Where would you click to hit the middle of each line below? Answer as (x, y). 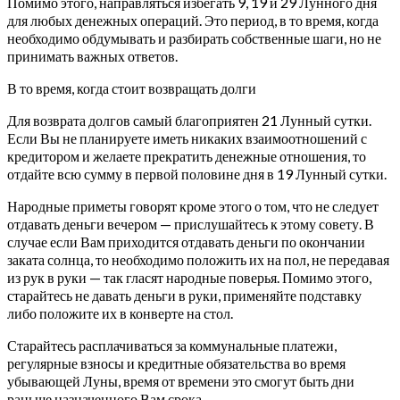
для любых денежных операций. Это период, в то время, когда (193, 20)
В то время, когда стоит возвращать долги (132, 87)
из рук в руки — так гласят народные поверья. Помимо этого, (189, 277)
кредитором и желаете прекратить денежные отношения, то (187, 155)
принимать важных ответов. (92, 55)
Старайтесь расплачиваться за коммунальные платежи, (172, 345)
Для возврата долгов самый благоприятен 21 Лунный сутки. (189, 120)
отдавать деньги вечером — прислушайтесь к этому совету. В (191, 223)
